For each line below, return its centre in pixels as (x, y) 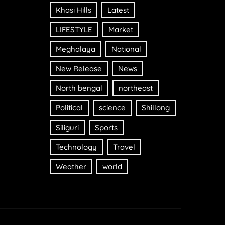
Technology (76, 147)
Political (69, 108)
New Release (79, 69)
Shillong (155, 108)
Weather (71, 167)
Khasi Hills (73, 10)
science (112, 108)
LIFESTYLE (74, 30)
